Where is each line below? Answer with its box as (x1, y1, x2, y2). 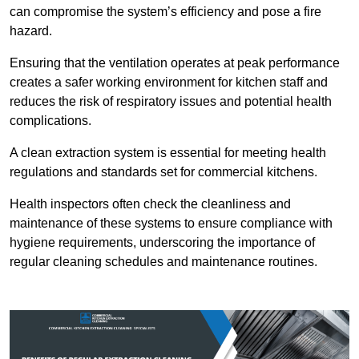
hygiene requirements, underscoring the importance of (10, 236, 315, 250)
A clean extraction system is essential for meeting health (10, 146, 326, 160)
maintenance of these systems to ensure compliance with (10, 216, 333, 231)
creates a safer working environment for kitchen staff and (10, 75, 328, 90)
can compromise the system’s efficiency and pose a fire (10, 5, 321, 19)
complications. (10, 114, 91, 128)
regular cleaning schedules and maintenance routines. (10, 255, 317, 269)
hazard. (10, 24, 52, 38)
